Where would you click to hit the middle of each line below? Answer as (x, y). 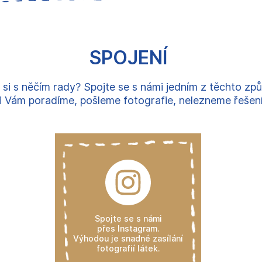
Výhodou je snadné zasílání (128, 239)
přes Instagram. (128, 229)
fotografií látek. (128, 249)
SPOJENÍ (128, 57)
